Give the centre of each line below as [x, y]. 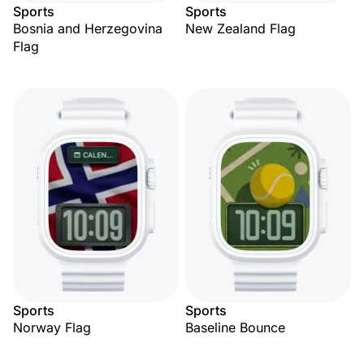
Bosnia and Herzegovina [88, 28]
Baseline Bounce [235, 327]
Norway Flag [52, 327]
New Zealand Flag [240, 28]
